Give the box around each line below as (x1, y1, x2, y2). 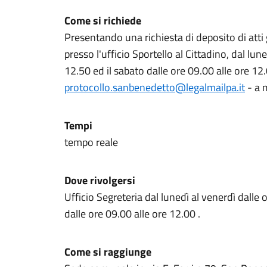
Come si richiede (64, 13, 144, 29)
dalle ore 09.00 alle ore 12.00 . (64, 206, 200, 222)
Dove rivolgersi (64, 172, 135, 188)
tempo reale (64, 134, 118, 150)
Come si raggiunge (64, 244, 151, 260)
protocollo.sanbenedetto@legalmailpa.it (64, 79, 245, 95)
